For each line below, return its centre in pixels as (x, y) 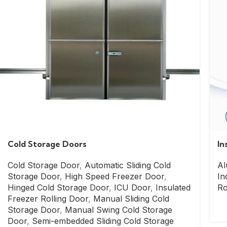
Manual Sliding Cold (131, 199)
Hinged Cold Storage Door (58, 187)
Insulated (173, 187)
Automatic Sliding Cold (128, 165)
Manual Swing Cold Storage (119, 210)
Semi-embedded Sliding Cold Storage (103, 221)
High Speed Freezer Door (115, 176)
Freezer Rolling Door (48, 199)
